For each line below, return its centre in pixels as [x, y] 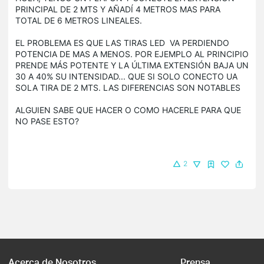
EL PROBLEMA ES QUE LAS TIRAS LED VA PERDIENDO [122, 42]
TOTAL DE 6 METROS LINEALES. [79, 20]
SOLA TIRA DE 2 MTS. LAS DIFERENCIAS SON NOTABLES [128, 87]
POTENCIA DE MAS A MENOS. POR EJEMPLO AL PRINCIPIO [132, 54]
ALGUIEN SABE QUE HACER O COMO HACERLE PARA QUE [128, 110]
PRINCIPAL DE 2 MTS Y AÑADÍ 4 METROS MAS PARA [118, 9]
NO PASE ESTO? [47, 121]
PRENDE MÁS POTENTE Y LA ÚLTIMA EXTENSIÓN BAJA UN [132, 65]
